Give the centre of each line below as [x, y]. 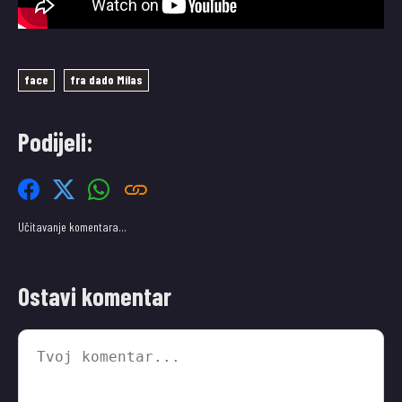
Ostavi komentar [95, 296]
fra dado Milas [106, 79]
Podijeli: [56, 142]
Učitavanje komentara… [72, 227]
